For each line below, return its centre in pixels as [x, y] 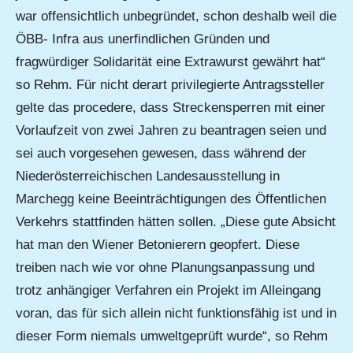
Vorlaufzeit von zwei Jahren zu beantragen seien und [171, 131]
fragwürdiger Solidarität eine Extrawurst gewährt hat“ [171, 62]
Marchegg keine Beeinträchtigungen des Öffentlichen [171, 199]
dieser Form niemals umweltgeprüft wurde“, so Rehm [172, 336]
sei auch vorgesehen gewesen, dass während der [161, 154]
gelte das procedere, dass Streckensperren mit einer [171, 108]
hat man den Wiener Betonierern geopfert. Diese [158, 245]
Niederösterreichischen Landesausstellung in [148, 176]
